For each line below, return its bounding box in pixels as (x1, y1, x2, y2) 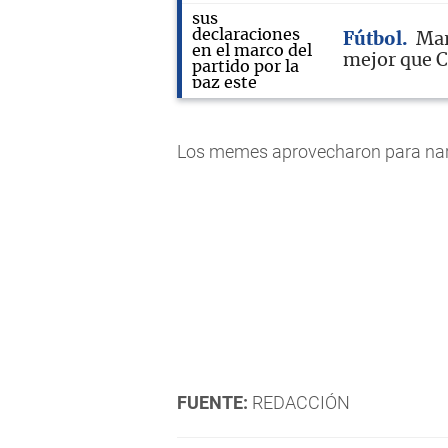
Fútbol (343, 30, 402, 49)
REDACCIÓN (248, 391, 350, 413)
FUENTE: (177, 391, 248, 413)
